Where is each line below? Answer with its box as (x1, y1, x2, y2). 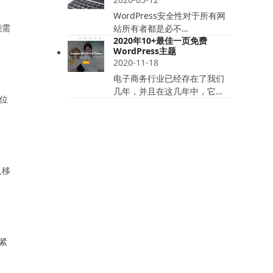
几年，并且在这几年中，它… (113, 85, 222, 97)
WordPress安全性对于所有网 (113, 10, 225, 21)
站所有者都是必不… (113, 23, 188, 34)
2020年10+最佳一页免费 (113, 35, 207, 46)
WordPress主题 (113, 45, 176, 57)
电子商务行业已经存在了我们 (113, 73, 224, 84)
